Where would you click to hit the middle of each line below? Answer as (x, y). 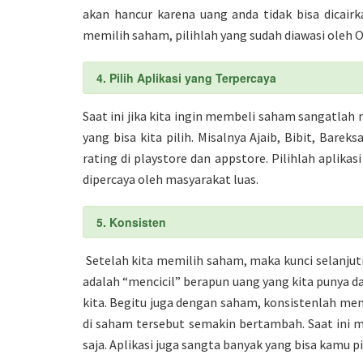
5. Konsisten (131, 222)
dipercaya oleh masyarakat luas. (171, 179)
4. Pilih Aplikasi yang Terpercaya (186, 78)
